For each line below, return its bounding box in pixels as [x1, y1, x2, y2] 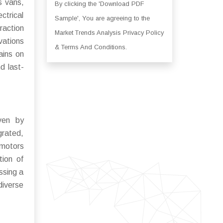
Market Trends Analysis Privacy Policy [54, 29, 164, 36]
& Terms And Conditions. [54, 43, 127, 51]
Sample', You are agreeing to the [54, 14, 150, 22]
